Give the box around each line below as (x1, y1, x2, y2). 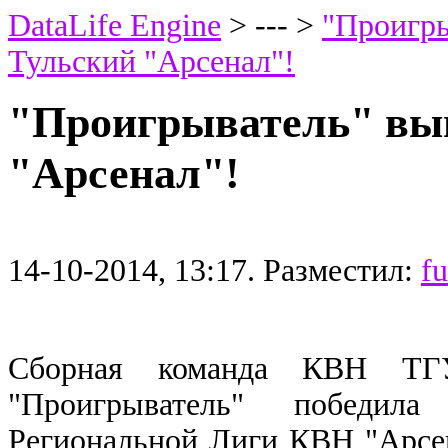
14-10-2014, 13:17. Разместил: (8, 252, 421, 288)
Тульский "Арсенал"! (8, 44, 295, 79)
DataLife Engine (8, 8, 221, 43)
